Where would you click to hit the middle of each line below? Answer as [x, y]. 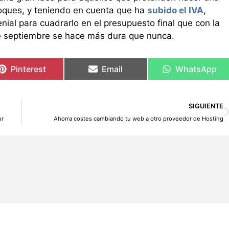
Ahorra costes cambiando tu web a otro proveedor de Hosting [139, 119]
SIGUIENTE [206, 106]
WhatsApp [196, 69]
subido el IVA [175, 10]
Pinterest [29, 69]
